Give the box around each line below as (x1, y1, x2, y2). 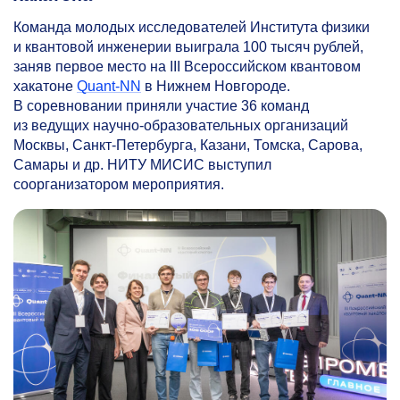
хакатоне (13, 78, 77, 94)
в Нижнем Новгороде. (141, 78, 290, 94)
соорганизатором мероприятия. (13, 176, 224, 192)
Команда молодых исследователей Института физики (13, 19, 370, 35)
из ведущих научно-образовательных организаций (13, 117, 348, 133)
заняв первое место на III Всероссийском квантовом (13, 58, 361, 74)
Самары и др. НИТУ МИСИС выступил (13, 156, 271, 172)
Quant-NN (77, 78, 141, 94)
